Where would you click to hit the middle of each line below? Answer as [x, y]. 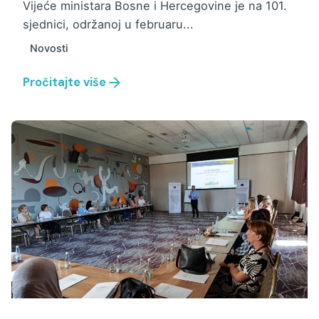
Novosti [49, 48]
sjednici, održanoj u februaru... [108, 25]
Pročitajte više [64, 83]
